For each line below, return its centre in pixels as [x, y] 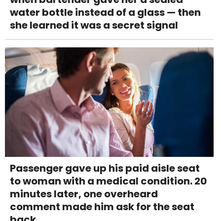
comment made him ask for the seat [102, 207]
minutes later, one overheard [84, 194]
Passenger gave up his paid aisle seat [105, 168]
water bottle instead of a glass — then [105, 13]
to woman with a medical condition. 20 [108, 181]
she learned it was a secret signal [94, 25]
